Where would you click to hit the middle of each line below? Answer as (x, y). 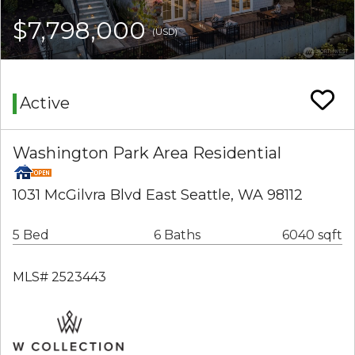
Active (45, 103)
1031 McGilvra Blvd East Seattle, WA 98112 (158, 195)
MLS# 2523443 (59, 277)
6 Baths (177, 235)
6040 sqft (312, 235)
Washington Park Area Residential (147, 153)
